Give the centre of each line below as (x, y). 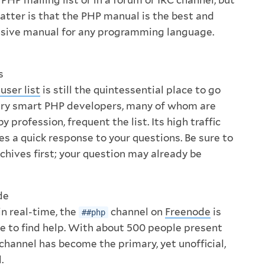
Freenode (188, 211)
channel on (137, 211)
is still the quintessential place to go (130, 90)
